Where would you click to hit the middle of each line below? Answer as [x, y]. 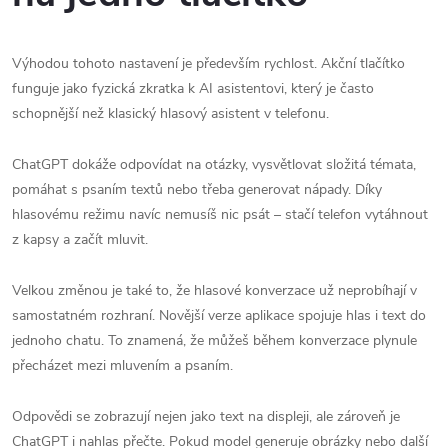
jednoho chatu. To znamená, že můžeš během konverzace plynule [214, 341]
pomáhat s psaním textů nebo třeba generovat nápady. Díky [197, 190]
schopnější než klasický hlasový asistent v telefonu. [170, 114]
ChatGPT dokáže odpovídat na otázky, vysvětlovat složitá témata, [214, 165]
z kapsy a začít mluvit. [80, 240]
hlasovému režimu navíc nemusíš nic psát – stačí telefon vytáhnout [220, 215]
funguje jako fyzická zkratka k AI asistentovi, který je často [193, 89]
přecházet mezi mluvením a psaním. [122, 366]
